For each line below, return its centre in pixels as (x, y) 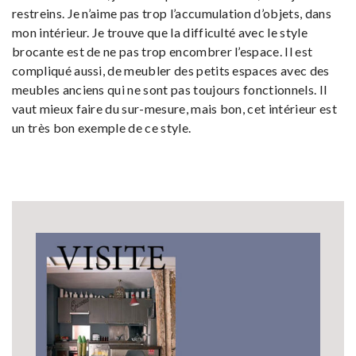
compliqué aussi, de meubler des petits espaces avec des (171, 70)
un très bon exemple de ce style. (102, 127)
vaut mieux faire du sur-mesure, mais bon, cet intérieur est (174, 108)
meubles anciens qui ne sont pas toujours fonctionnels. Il (170, 89)
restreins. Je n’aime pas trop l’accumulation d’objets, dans (172, 13)
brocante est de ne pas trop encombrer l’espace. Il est (163, 51)
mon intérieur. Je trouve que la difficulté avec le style (160, 32)
